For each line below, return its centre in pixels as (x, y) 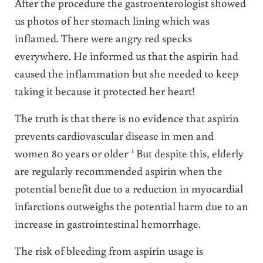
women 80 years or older (71, 153)
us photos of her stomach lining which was (112, 20)
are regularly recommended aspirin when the (118, 170)
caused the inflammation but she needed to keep (126, 73)
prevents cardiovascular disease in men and (114, 135)
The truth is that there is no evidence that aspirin (127, 117)
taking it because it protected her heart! (104, 90)
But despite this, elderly (188, 153)
